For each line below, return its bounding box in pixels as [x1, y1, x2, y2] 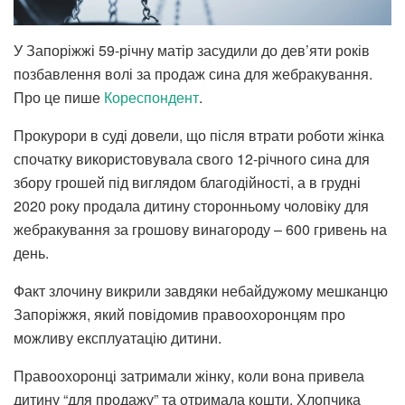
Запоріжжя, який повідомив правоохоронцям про [14, 303, 345, 325]
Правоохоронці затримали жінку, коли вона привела [14, 364, 364, 386]
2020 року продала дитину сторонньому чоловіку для [14, 194, 369, 216]
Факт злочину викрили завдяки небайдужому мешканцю [14, 279, 388, 301]
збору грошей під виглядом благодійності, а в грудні [14, 171, 361, 193]
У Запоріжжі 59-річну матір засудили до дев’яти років [14, 39, 370, 61]
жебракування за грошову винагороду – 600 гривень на [14, 218, 387, 240]
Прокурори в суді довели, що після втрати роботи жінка [14, 124, 384, 146]
